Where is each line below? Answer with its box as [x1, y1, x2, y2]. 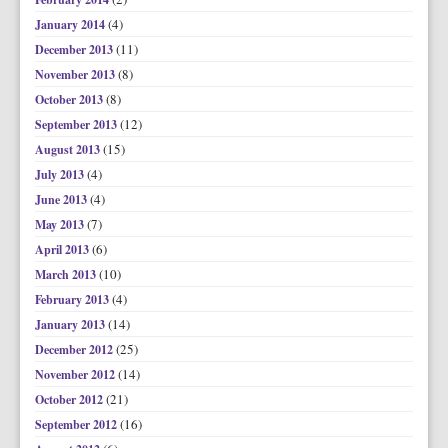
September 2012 [35, 416, 120, 433]
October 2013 [35, 91, 106, 108]
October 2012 [35, 391, 106, 408]
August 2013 [35, 141, 103, 158]
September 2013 [35, 116, 120, 133]
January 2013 [35, 316, 108, 333]
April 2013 [35, 241, 92, 258]
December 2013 [35, 41, 116, 58]
